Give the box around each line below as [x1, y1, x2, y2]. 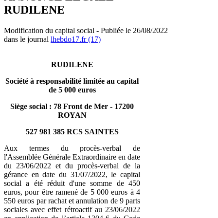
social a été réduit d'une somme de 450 [4, 179, 140, 187]
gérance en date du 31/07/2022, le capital [4, 170, 140, 179]
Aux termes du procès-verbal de [4, 144, 140, 152]
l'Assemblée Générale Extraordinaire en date [4, 152, 140, 161]
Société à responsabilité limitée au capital [5, 76, 139, 85]
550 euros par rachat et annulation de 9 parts [4, 196, 140, 205]
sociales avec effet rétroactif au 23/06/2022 [4, 205, 140, 214]
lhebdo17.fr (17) [51, 35, 101, 43]
